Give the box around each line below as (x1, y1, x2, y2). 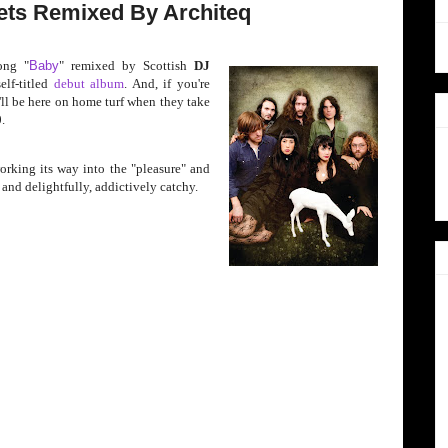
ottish (156, 57, 195, 73)
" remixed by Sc (59, 57, 157, 73)
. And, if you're (124, 75, 211, 91)
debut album (53, 75, 125, 91)
